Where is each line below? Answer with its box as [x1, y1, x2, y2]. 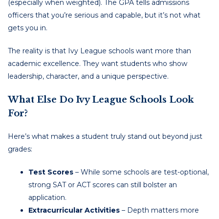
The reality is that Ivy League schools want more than [8, 46, 191, 55]
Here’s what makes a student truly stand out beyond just [8, 131, 202, 141]
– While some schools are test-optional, [73, 167, 209, 176]
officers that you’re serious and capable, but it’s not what [8, 10, 200, 20]
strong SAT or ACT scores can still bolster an [28, 180, 177, 189]
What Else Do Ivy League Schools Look [8, 94, 194, 105]
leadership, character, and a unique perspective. [8, 71, 169, 81]
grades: [8, 144, 32, 153]
